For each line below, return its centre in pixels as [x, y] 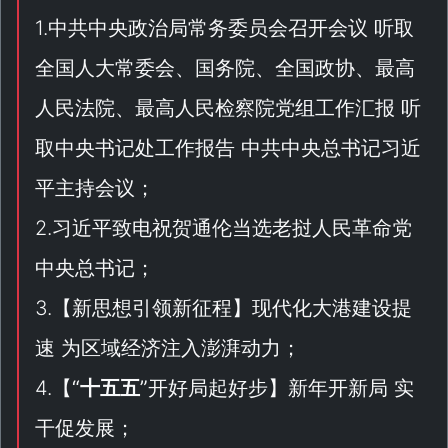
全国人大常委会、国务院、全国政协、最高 [225, 68]
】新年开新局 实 [341, 388]
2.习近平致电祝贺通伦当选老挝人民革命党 [223, 228]
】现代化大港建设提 [322, 308]
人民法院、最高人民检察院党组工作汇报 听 [228, 108]
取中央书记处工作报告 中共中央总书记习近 [228, 148]
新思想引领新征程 [152, 308]
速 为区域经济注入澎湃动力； [168, 348]
